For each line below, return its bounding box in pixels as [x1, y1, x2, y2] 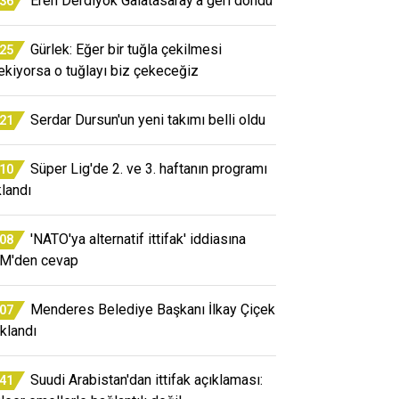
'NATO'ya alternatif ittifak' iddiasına [30, 230, 246, 248]
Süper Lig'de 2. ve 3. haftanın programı [30, 159, 267, 177]
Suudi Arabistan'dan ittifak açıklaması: [30, 370, 263, 388]
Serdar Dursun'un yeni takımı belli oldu [30, 110, 265, 128]
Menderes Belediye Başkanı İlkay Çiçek [30, 300, 275, 318]
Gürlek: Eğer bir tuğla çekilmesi [30, 40, 222, 58]
